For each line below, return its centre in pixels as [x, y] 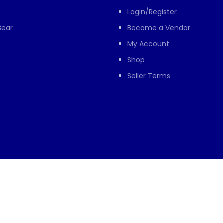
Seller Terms [149, 76]
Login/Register [152, 12]
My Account [148, 44]
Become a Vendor [159, 28]
